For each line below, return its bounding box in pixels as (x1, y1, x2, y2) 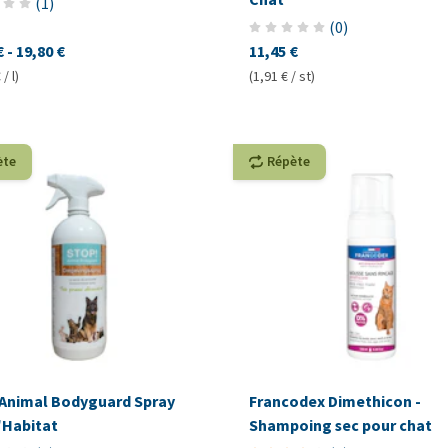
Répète (266, 151, 310, 171)
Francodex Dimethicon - (248, 390, 421, 412)
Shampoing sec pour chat (248, 414, 432, 436)
